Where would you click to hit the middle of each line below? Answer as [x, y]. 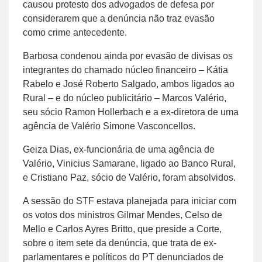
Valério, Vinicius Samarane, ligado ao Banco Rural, [129, 163]
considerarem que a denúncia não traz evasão [119, 18]
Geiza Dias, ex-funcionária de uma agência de [119, 149]
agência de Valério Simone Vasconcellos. [109, 126]
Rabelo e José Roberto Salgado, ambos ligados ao [129, 84]
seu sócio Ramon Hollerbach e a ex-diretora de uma [131, 112]
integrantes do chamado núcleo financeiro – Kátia [125, 70]
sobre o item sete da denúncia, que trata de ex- [120, 243]
